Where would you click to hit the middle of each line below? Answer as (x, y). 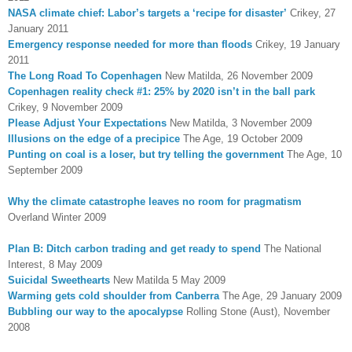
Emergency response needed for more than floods (130, 44)
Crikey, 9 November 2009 (65, 107)
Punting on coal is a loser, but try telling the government (146, 154)
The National (291, 248)
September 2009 (45, 170)
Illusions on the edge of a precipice (94, 138)
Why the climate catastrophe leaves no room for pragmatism (155, 201)
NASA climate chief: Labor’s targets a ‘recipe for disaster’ (147, 13)
